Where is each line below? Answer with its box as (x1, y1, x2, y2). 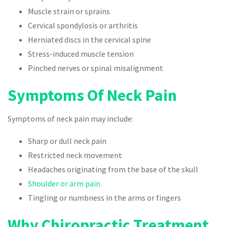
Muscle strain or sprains (28, 6, 110, 17)
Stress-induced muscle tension (28, 49, 134, 59)
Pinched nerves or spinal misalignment (28, 63, 163, 73)
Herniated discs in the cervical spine (28, 34, 151, 45)
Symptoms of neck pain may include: (8, 113, 133, 124)
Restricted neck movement (28, 150, 122, 161)
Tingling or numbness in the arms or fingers (28, 193, 181, 203)
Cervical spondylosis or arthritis (28, 20, 138, 31)
